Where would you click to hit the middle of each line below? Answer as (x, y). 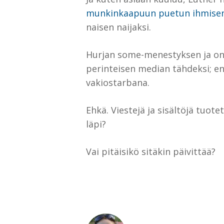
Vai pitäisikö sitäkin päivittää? (151, 151)
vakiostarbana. (118, 82)
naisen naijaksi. (118, 27)
